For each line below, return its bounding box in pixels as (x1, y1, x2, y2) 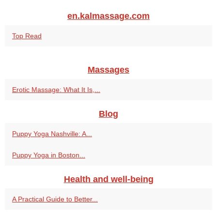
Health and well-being (63, 174, 154, 185)
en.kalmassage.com (67, 11, 150, 21)
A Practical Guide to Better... (12, 195, 98, 203)
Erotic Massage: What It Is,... (12, 86, 100, 94)
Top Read (12, 32, 42, 40)
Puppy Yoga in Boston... (12, 151, 85, 159)
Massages (88, 65, 129, 75)
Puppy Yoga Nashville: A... (12, 130, 92, 138)
